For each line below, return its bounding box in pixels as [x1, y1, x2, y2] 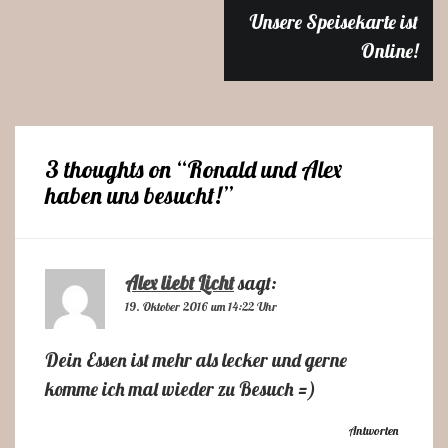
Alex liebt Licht [125, 271, 234, 296]
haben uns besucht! [45, 180, 222, 211]
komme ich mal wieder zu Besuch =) [45, 377, 316, 402]
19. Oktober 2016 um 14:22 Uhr [125, 299, 277, 315]
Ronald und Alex [187, 154, 342, 185]
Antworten [349, 423, 398, 439]
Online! [361, 39, 418, 64]
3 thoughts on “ [45, 154, 187, 185]
